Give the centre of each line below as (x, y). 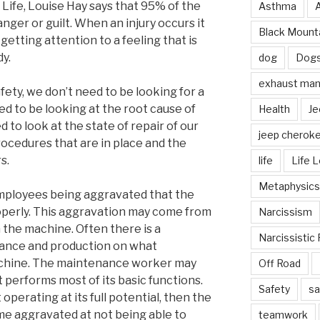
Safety (274, 289)
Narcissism (285, 211)
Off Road (279, 263)
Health (274, 109)
